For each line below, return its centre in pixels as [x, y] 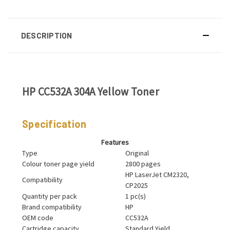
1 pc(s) [136, 196]
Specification [54, 123]
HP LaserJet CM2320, [157, 174]
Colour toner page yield [58, 164]
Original [137, 153]
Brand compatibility [52, 207]
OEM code [38, 217]
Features [115, 142]
